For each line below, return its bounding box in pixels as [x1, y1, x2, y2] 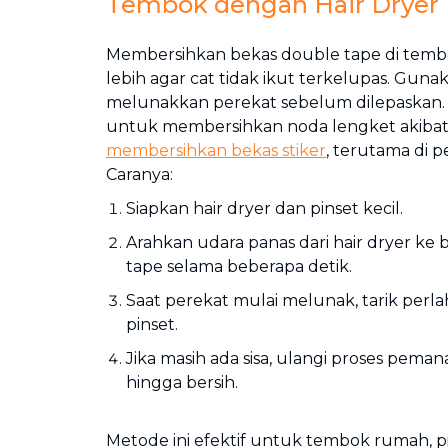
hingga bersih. [126, 373, 238, 392]
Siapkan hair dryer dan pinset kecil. [126, 199, 403, 218]
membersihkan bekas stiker [106, 141, 326, 160]
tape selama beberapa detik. [126, 257, 352, 276]
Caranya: [106, 165, 173, 184]
